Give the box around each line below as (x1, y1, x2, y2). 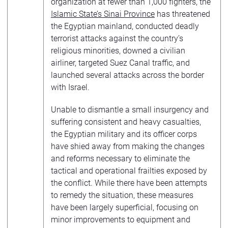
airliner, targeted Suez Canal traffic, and (51, 58, 190, 68)
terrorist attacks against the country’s (51, 33, 183, 43)
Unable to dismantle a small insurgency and (51, 104, 209, 115)
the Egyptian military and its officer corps (51, 129, 197, 139)
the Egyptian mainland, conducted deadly (51, 21, 199, 31)
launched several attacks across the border (51, 70, 204, 80)
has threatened (155, 9, 210, 19)
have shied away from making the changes (51, 141, 205, 151)
